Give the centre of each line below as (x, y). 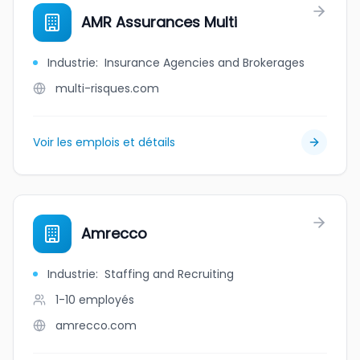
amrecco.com (96, 325)
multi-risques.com (107, 88)
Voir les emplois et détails (104, 142)
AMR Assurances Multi (159, 22)
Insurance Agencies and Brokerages (205, 63)
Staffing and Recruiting (169, 274)
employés (106, 300)
